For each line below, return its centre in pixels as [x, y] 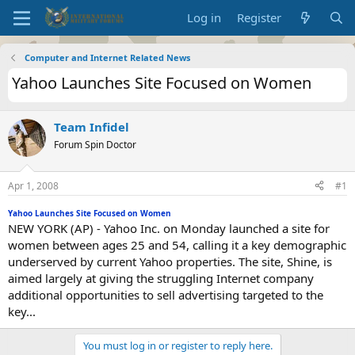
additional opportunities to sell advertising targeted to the [166, 294]
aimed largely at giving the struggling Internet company [161, 278]
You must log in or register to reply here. [177, 345]
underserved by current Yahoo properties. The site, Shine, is [170, 261]
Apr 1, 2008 [33, 185]
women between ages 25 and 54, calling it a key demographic [177, 244]
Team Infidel [92, 127]
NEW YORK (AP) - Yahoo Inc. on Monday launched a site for [169, 228]
